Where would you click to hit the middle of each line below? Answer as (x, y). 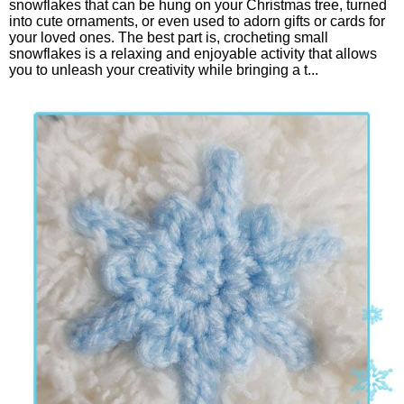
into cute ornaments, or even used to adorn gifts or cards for (197, 21)
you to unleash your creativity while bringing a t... (164, 69)
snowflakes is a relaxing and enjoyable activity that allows (193, 53)
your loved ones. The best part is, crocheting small (169, 37)
